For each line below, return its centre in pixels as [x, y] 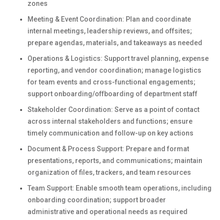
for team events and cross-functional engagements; [111, 82]
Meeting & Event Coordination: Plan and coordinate [109, 19]
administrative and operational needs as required [108, 211]
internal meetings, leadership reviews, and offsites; [110, 31]
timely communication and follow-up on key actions [110, 133]
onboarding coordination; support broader [97, 200]
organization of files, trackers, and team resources [109, 172]
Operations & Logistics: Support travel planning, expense [118, 58]
